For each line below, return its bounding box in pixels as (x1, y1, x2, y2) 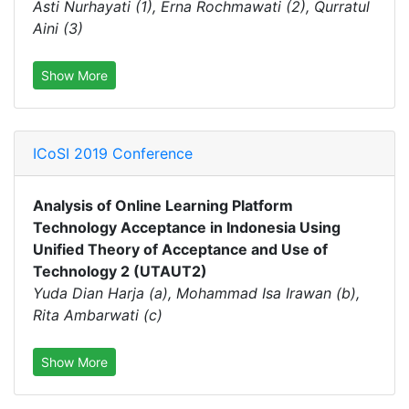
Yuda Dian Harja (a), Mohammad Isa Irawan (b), (33, 284, 360, 302)
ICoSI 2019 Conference (33, 144, 193, 163)
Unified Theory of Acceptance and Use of (33, 240, 328, 258)
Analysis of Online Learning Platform (33, 196, 293, 215)
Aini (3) (33, 19, 83, 37)
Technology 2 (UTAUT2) (33, 262, 207, 280)
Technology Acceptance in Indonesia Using (33, 218, 341, 236)
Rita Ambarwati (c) (33, 306, 163, 324)
